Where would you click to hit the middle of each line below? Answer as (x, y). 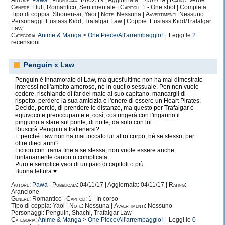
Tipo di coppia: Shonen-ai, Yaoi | (56, 14)
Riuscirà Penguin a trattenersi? (57, 129)
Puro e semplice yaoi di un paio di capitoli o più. (80, 164)
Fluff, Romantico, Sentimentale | (75, 7)
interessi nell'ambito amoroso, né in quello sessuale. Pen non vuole (107, 87)
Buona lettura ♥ (36, 171)
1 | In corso (102, 199)
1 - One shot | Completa (174, 7)
